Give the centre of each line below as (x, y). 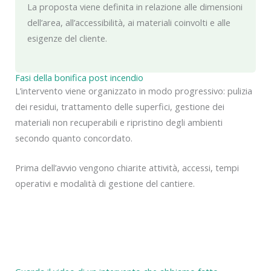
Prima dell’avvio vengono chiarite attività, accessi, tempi (127, 168)
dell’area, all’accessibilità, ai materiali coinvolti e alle (129, 23)
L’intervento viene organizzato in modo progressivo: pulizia (134, 90)
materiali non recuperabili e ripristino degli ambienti (119, 122)
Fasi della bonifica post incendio (79, 77)
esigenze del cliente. (67, 38)
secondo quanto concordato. (74, 138)
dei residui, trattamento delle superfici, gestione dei (120, 106)
